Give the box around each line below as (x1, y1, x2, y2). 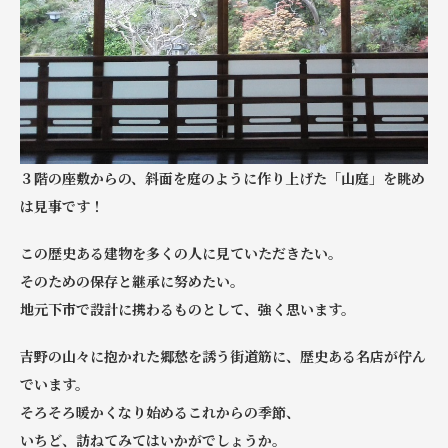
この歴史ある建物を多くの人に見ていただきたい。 (20, 243, 342, 264)
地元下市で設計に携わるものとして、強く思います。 (20, 299, 355, 320)
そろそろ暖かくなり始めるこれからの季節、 (20, 401, 300, 422)
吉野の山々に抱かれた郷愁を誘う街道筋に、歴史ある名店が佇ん (20, 345, 426, 366)
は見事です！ (20, 196, 104, 217)
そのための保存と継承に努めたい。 (20, 271, 244, 292)
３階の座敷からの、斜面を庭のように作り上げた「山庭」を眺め (20, 168, 425, 189)
